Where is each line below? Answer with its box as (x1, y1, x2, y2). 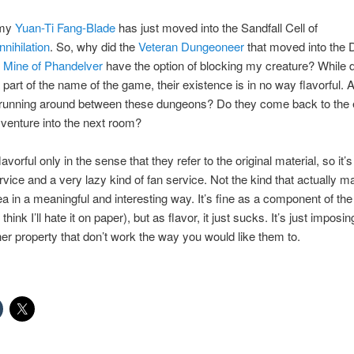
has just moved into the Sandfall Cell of (115, 19, 318, 36)
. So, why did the (49, 38, 138, 55)
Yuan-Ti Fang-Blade (14, 19, 115, 36)
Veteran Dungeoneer (137, 38, 244, 55)
